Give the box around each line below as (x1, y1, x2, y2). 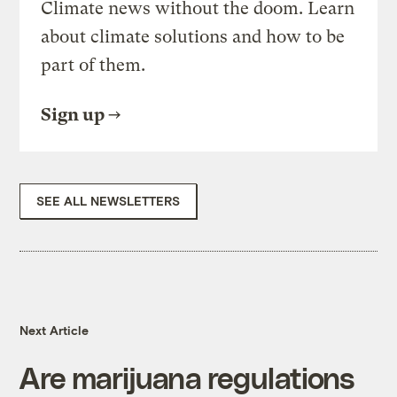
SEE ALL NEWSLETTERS (36, 193, 181, 209)
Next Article (19, 323, 90, 339)
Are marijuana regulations (19, 360, 354, 395)
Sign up (41, 105, 105, 126)
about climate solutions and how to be (41, 27, 346, 48)
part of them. (41, 55, 146, 76)
